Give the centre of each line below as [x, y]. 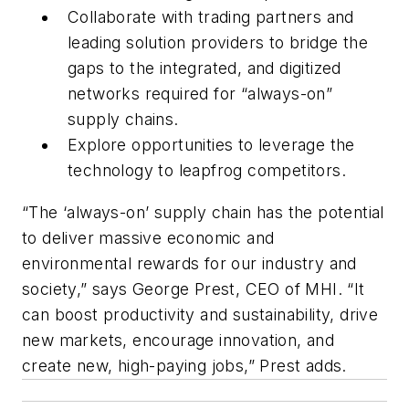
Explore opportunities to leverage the [211, 145]
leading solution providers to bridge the [218, 42]
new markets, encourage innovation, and [178, 340]
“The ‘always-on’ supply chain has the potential [203, 212]
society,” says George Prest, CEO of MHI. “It [194, 288]
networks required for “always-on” [200, 94]
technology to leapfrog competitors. [207, 170]
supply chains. [123, 119]
